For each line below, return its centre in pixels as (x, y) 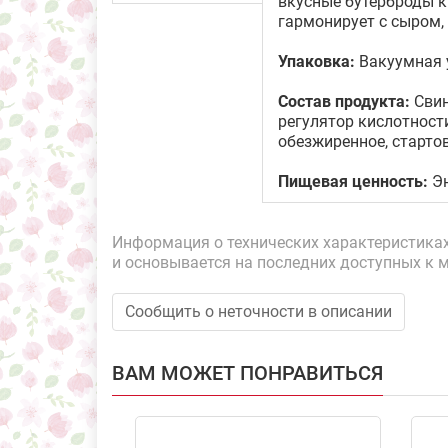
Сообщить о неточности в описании (258, 311)
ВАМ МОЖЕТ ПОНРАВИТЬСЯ (247, 373)
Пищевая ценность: (353, 181)
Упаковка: (316, 61)
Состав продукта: (344, 101)
